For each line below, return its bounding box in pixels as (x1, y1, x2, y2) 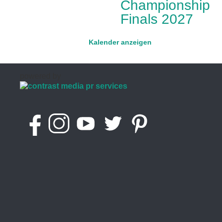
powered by (20, 71, 61, 80)
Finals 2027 (120, 11, 194, 27)
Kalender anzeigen (89, 38, 152, 46)
